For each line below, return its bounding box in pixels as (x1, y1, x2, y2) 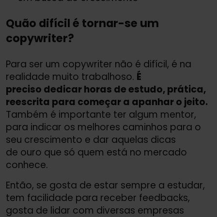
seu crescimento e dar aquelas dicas (6, 133, 176, 146)
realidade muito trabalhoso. (6, 70, 137, 83)
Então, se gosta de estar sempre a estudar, (6, 179, 205, 192)
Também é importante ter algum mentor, (6, 108, 196, 121)
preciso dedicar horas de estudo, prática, (6, 83, 206, 96)
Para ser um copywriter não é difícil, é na (6, 58, 191, 71)
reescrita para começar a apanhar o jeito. (6, 95, 208, 108)
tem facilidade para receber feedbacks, (6, 191, 190, 204)
